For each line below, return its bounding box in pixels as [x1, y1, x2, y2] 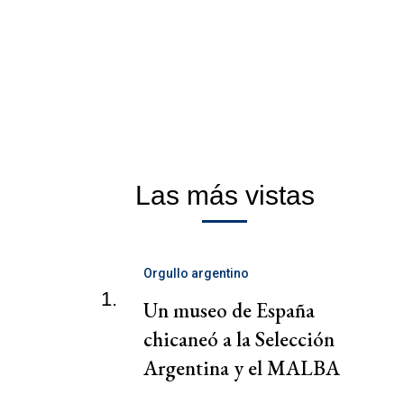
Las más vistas [134, 180, 315, 211]
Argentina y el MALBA [143, 354, 340, 382]
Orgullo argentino [143, 266, 249, 281]
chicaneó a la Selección [143, 326, 335, 353]
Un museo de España [143, 297, 315, 325]
